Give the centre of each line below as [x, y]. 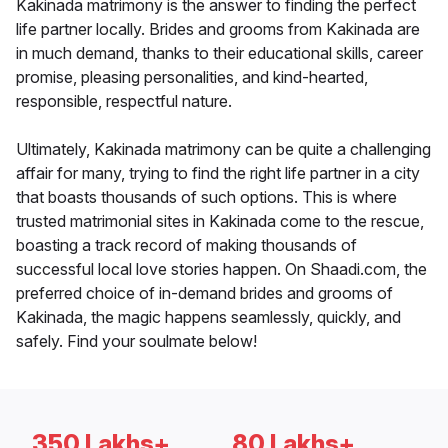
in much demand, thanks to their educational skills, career [219, 53]
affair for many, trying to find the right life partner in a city [218, 173]
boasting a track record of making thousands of [186, 245]
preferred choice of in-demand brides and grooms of [204, 293]
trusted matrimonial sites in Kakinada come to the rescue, [220, 221]
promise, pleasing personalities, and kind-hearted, [192, 77]
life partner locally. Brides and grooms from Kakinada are [218, 29]
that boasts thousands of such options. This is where [206, 197]
